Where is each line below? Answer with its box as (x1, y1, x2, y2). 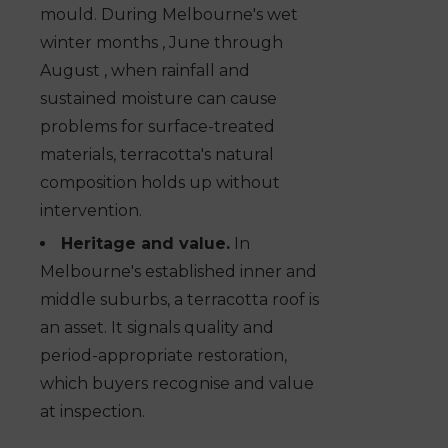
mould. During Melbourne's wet (40, 5, 298, 25)
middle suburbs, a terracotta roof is (40, 290, 319, 310)
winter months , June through (40, 33, 283, 53)
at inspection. (40, 402, 145, 422)
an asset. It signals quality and (40, 318, 274, 338)
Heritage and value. (61, 234, 230, 254)
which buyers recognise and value (40, 374, 314, 394)
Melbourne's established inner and (40, 262, 317, 282)
